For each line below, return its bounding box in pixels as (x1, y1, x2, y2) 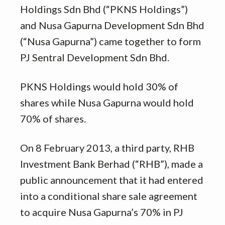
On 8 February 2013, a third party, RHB (20, 142, 194, 154)
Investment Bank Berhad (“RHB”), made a (20, 158, 203, 170)
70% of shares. (20, 113, 86, 125)
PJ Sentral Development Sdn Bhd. (20, 51, 169, 64)
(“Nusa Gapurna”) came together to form (20, 35, 201, 48)
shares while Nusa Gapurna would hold (20, 96, 194, 109)
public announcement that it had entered (20, 174, 203, 186)
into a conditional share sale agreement (20, 190, 197, 202)
